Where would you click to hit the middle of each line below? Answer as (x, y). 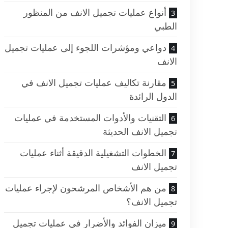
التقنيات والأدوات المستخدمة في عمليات (90, 118)
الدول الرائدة (153, 96)
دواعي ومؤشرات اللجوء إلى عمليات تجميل (85, 48)
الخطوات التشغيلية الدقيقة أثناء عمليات (93, 153)
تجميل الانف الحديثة (140, 132)
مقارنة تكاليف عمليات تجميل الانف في (94, 83)
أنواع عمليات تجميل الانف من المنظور (95, 12)
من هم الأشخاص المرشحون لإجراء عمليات (85, 188)
